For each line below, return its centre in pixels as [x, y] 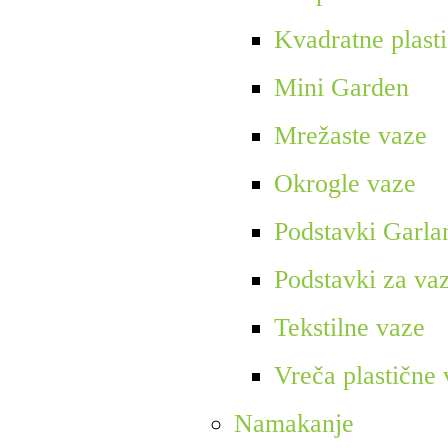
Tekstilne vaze [349, 328]
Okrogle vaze [344, 184]
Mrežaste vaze [350, 136]
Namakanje [293, 424]
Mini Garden [341, 88]
